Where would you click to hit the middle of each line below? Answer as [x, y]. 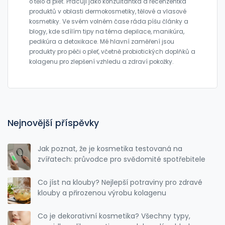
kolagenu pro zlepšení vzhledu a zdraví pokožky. [101, 62]
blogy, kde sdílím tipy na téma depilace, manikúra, [107, 31]
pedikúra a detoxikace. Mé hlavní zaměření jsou [102, 41]
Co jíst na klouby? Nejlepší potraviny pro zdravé [120, 182]
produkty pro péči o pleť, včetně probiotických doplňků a [112, 51]
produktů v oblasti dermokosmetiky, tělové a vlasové [108, 11]
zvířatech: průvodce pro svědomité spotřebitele [122, 159]
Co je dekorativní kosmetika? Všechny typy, [114, 216]
